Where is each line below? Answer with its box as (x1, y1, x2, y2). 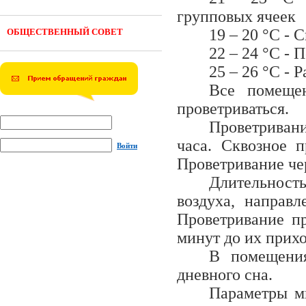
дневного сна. (177, 266, 273, 283)
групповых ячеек (177, 8, 296, 25)
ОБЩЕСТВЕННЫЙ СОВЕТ (7, 27, 123, 37)
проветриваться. (177, 100, 289, 117)
